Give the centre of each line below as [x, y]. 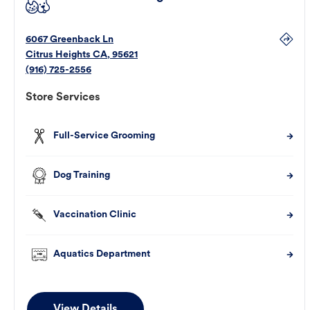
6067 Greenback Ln [70, 40]
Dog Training [82, 176]
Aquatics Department [102, 255]
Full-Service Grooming [104, 136]
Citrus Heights [58, 55]
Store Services [63, 98]
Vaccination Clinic [95, 215]
